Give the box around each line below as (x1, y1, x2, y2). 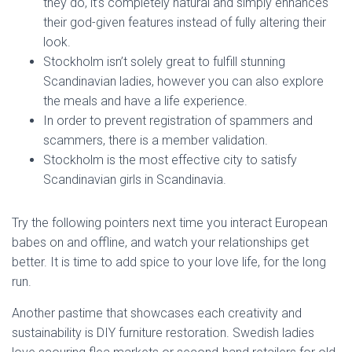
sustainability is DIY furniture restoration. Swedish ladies (12, 325, 314, 340)
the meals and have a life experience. (43, 93, 247, 108)
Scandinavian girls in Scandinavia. (43, 172, 226, 187)
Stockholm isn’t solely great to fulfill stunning (43, 54, 285, 69)
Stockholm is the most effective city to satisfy (43, 152, 297, 167)
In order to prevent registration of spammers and (43, 113, 313, 128)
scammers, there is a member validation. (43, 133, 268, 148)
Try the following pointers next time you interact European (12, 215, 328, 230)
